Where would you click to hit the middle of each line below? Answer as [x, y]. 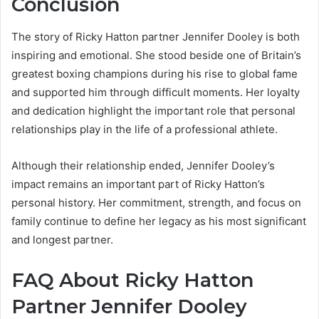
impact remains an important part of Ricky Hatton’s [138, 184]
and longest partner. [62, 239]
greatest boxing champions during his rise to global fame [155, 73]
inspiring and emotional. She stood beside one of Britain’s [156, 55]
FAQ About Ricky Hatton [132, 280]
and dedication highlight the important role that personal [153, 110]
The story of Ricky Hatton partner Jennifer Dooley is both [156, 36]
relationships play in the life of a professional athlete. [145, 129]
